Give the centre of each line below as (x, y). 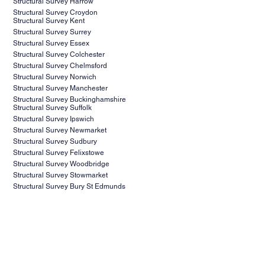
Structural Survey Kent (49, 20)
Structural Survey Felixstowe (58, 152)
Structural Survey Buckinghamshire (69, 99)
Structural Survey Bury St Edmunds (69, 186)
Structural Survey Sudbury (55, 141)
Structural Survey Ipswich (53, 119)
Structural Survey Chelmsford (60, 65)
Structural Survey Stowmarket (60, 175)
